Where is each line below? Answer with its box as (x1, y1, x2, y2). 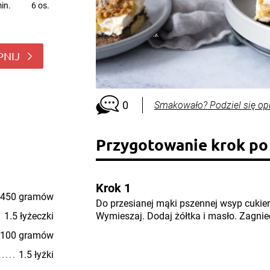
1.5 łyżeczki (4, 210, 54, 222)
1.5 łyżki (18, 248, 54, 260)
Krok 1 (95, 181, 131, 195)
